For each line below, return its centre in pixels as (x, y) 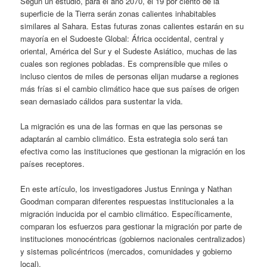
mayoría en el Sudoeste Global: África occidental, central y (122, 38)
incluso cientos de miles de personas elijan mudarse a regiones (130, 76)
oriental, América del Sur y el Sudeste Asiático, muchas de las (129, 51)
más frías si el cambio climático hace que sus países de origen (130, 88)
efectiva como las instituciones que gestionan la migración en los (133, 151)
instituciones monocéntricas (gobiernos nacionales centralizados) (133, 238)
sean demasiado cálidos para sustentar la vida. (102, 101)
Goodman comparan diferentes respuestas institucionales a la (127, 201)
